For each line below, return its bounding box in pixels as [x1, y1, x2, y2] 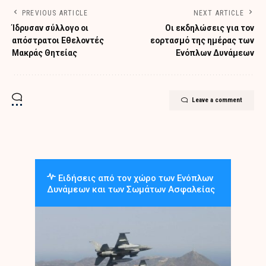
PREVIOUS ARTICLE [22, 9, 88, 18]
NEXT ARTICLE [193, 9, 244, 18]
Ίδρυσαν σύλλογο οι [12, 23, 88, 33]
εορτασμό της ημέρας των [150, 36, 254, 46]
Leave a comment [192, 96, 242, 104]
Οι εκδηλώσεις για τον [165, 23, 254, 33]
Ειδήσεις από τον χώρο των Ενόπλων [56, 173, 213, 184]
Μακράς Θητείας [12, 48, 77, 58]
